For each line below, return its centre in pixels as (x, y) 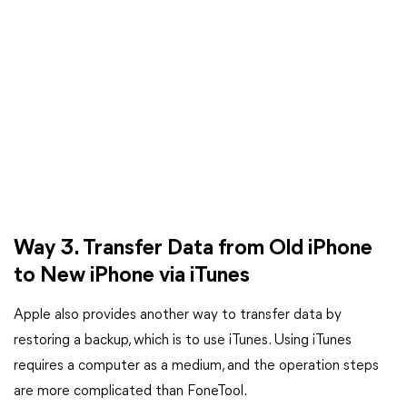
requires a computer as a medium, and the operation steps (196, 366)
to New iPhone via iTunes (132, 276)
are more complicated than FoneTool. (130, 392)
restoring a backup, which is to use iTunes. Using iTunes (183, 341)
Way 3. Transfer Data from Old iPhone (193, 249)
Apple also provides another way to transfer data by (178, 315)
